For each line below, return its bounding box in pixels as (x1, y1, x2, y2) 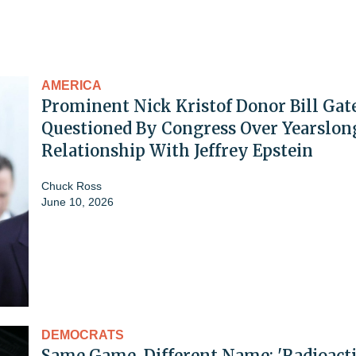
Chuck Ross (41, 179, 102, 192)
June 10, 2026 (41, 195, 114, 208)
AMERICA (41, 78, 102, 92)
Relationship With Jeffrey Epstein (41, 140, 313, 161)
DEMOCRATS (41, 327, 124, 342)
